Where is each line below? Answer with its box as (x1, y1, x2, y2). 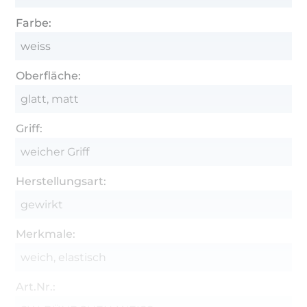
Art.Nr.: (16, 280, 56, 293)
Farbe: (16, 16, 52, 29)
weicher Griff (21, 145, 90, 158)
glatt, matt (21, 92, 79, 106)
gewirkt (21, 197, 64, 211)
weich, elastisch (21, 250, 107, 264)
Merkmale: (16, 227, 76, 241)
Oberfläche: (16, 69, 82, 82)
